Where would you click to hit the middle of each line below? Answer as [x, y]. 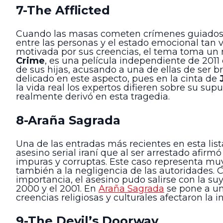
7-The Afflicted [63, 10]
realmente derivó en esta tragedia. [93, 97]
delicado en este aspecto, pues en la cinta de [118, 79]
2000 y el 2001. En [57, 188]
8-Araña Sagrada [68, 120]
